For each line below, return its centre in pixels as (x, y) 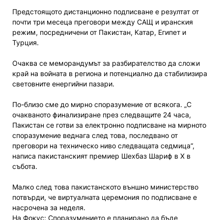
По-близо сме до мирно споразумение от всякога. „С (102, 104)
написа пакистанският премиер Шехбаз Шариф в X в (101, 156)
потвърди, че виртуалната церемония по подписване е (105, 197)
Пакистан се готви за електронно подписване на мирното (109, 125)
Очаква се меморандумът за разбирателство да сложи (106, 63)
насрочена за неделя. (49, 207)
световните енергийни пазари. (63, 83)
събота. (25, 166)
